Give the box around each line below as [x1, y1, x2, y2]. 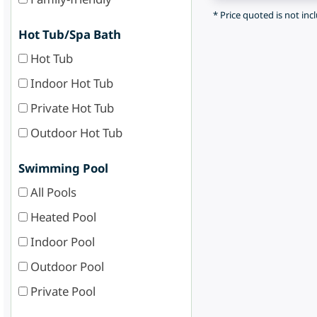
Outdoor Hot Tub [28, 124, 122, 141]
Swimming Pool [18, 159, 108, 176]
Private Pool [28, 282, 96, 299]
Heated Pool [28, 208, 96, 225]
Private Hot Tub [28, 99, 114, 116]
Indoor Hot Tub [28, 74, 113, 91]
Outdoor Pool [28, 258, 104, 275]
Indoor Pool [28, 233, 95, 250]
